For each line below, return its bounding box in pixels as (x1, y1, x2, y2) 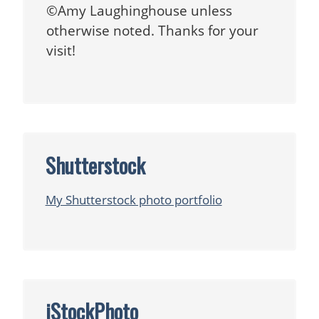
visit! (46, 41, 75, 61)
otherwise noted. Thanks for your (46, 21, 258, 41)
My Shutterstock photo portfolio (45, 191, 222, 208)
